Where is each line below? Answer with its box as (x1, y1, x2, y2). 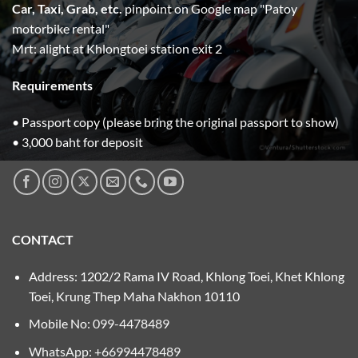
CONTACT (12, 231, 74, 247)
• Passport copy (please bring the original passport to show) (12, 113, 339, 129)
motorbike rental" (12, 21, 109, 37)
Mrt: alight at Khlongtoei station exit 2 (12, 41, 222, 57)
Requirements (12, 77, 93, 93)
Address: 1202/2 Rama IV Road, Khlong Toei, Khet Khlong (28, 268, 344, 284)
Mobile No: (28, 316, 93, 332)
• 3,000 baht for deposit (12, 133, 143, 149)
